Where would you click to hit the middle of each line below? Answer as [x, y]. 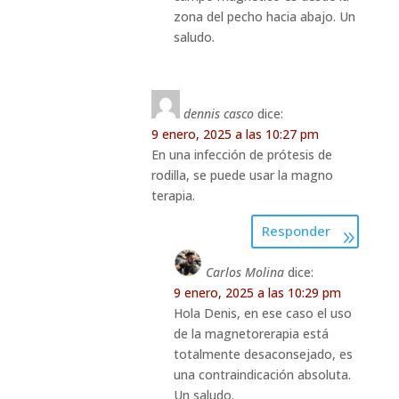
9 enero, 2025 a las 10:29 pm [257, 292]
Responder [297, 231]
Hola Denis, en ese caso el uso [262, 313]
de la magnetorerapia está [251, 333]
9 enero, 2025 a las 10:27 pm [235, 134]
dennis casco [218, 113]
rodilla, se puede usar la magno [242, 175]
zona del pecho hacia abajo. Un [264, 16]
